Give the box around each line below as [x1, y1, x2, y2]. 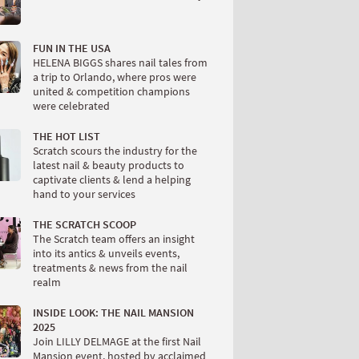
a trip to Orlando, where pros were [33, 70, 196, 84]
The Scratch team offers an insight [33, 232, 195, 246]
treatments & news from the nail [33, 260, 188, 275]
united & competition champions [33, 84, 190, 99]
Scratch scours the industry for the [33, 143, 197, 158]
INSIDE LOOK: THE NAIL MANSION [33, 305, 194, 320]
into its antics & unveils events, [33, 246, 179, 260]
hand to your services [33, 187, 135, 201]
